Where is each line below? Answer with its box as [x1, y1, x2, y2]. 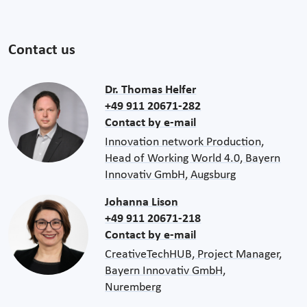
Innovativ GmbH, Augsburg [105, 168, 236, 182]
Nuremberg [105, 280, 162, 294]
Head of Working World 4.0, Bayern [105, 151, 281, 165]
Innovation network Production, [105, 135, 265, 149]
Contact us [8, 42, 75, 58]
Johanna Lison [105, 195, 179, 209]
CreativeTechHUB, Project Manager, [105, 247, 282, 261]
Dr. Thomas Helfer [105, 83, 197, 97]
